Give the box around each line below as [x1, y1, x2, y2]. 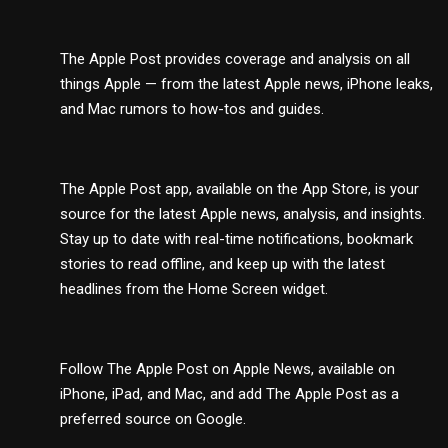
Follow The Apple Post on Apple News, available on [60, 359, 395, 378]
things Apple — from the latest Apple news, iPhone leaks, [60, 74, 433, 93]
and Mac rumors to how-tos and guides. [60, 99, 324, 118]
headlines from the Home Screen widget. [60, 279, 328, 298]
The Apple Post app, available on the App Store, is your [60, 179, 419, 198]
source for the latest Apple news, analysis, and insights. [60, 204, 425, 223]
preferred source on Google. [60, 409, 246, 428]
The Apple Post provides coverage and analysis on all [60, 49, 410, 68]
